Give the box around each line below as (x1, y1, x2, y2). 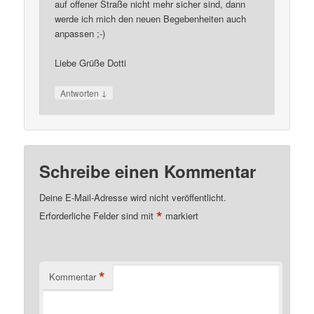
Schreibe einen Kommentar (39, 159, 257, 184)
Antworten (60, 86, 102, 99)
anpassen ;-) (55, 27, 106, 41)
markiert (163, 208, 199, 222)
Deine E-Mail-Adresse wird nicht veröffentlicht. (39, 191, 227, 205)
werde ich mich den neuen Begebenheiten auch (55, 12, 247, 26)
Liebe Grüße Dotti (55, 56, 127, 70)
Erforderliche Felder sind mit (39, 208, 157, 222)
